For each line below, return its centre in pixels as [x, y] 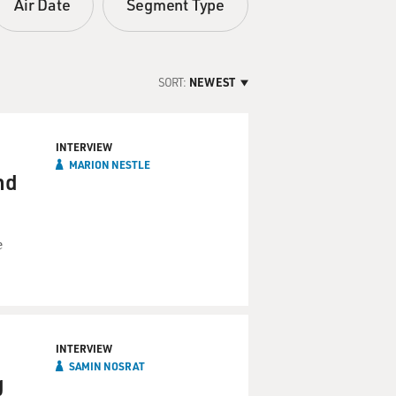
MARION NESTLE [110, 164]
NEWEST [212, 82]
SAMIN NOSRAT [107, 366]
